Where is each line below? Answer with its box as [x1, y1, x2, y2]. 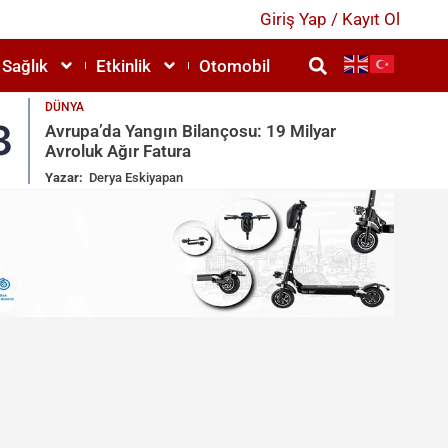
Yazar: [45, 170, 84, 186]
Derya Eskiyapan [89, 170, 184, 186]
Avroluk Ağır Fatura [45, 141, 192, 162]
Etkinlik [96, 55, 151, 76]
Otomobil [199, 55, 270, 76]
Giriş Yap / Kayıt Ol [259, 8, 400, 29]
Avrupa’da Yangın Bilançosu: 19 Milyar [45, 121, 337, 142]
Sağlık [2, 55, 48, 76]
